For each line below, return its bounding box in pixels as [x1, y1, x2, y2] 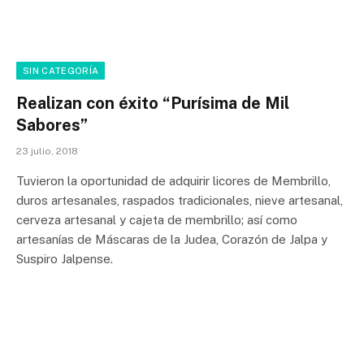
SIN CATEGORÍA [23, 65, 99, 76]
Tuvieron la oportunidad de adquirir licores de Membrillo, [16, 173, 331, 188]
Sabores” [16, 115, 88, 135]
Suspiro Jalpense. [16, 251, 113, 266]
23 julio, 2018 [16, 145, 78, 157]
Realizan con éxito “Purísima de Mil [16, 93, 289, 113]
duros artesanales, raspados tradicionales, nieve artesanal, [16, 193, 343, 207]
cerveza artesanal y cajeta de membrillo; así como [16, 212, 297, 227]
